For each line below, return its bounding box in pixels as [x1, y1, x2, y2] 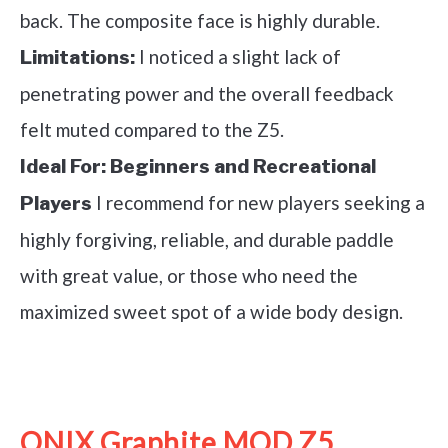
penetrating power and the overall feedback [20, 82, 394, 106]
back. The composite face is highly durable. [20, 9, 380, 33]
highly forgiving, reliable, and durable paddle [20, 228, 394, 252]
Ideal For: [20, 155, 106, 179]
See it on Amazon [145, 378, 279, 396]
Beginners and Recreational [110, 155, 376, 179]
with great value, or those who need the [20, 264, 358, 288]
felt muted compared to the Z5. [20, 118, 284, 142]
